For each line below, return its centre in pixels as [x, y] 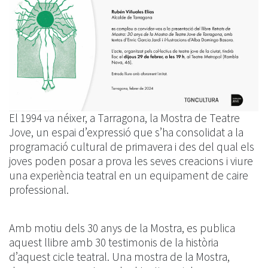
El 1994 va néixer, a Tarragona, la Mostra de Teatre [124, 118]
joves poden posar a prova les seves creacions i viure [131, 161]
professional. [39, 190]
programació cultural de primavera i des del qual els [132, 147]
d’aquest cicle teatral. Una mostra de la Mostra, [119, 257]
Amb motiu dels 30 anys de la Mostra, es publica [122, 228]
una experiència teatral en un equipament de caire [129, 176]
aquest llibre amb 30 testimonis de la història [114, 243]
